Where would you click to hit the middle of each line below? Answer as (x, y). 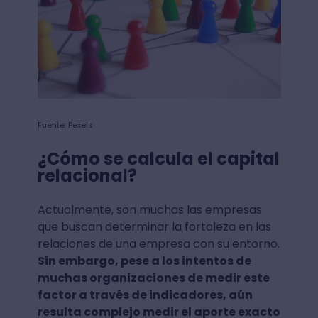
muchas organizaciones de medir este (153, 278)
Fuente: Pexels (65, 125)
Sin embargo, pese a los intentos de (144, 261)
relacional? (87, 175)
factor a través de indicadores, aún (145, 295)
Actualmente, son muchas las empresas (149, 209)
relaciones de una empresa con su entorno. (158, 243)
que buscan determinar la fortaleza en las (154, 226)
